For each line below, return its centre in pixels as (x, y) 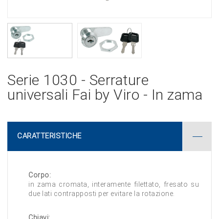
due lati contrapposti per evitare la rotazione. (102, 194)
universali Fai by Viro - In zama (105, 95)
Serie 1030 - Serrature (78, 80)
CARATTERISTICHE (49, 136)
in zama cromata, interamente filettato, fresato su (114, 184)
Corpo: (40, 175)
